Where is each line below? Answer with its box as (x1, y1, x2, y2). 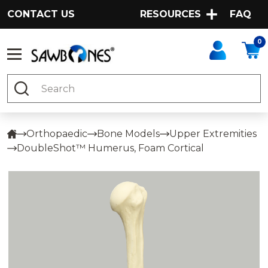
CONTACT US (7, 8, 75, 20)
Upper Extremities (169, 128, 257, 139)
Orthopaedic (26, 128, 87, 139)
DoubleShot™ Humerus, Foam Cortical (17, 142, 204, 154)
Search (7, 75, 41, 87)
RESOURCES (140, 8, 201, 20)
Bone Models (97, 128, 160, 139)
